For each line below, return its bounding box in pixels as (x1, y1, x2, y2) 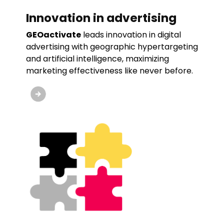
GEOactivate (25, 29, 81, 41)
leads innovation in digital (80, 29, 181, 41)
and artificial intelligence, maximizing (25, 53, 169, 65)
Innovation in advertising (25, 10, 176, 26)
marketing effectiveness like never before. (25, 65, 193, 77)
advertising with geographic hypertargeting (25, 41, 198, 53)
